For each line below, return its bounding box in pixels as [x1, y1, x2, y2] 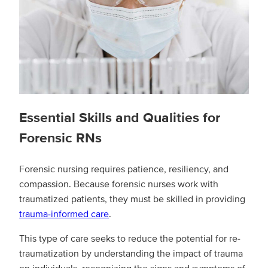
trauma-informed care [19, 208, 109, 220]
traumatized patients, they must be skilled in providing [19, 193, 245, 205]
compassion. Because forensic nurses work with [19, 178, 218, 190]
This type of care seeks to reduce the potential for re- [19, 233, 240, 245]
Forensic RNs [19, 129, 102, 147]
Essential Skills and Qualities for [19, 109, 220, 126]
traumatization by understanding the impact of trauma [19, 248, 243, 260]
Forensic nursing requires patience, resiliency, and [19, 163, 229, 175]
